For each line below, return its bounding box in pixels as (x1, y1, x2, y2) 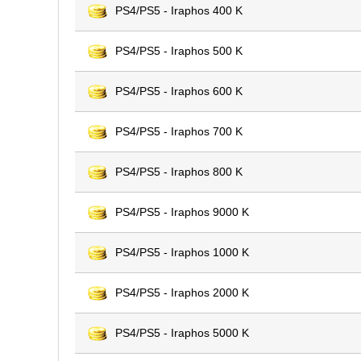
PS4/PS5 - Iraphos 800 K (115, 165, 243, 178)
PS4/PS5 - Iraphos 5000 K (115, 326, 249, 339)
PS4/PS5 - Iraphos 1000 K (115, 246, 249, 259)
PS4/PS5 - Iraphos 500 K (115, 44, 243, 57)
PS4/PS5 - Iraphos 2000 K (115, 286, 249, 299)
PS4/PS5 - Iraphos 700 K (115, 125, 243, 138)
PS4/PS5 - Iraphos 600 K (115, 85, 243, 98)
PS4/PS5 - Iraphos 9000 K (115, 205, 249, 218)
